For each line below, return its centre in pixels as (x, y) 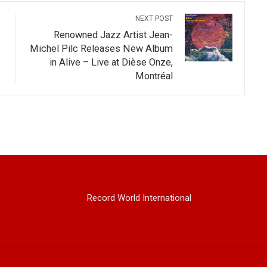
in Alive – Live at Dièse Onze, (111, 62)
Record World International (139, 198)
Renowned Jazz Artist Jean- (114, 35)
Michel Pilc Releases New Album (102, 48)
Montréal (154, 76)
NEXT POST (154, 18)
